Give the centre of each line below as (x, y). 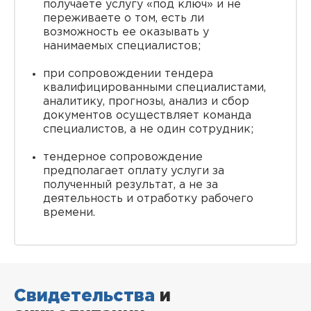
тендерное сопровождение (123, 157)
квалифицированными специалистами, (154, 88)
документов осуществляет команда (147, 116)
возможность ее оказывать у (126, 32)
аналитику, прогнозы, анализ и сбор (146, 102)
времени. (69, 213)
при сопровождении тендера (128, 74)
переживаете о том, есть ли (124, 18)
